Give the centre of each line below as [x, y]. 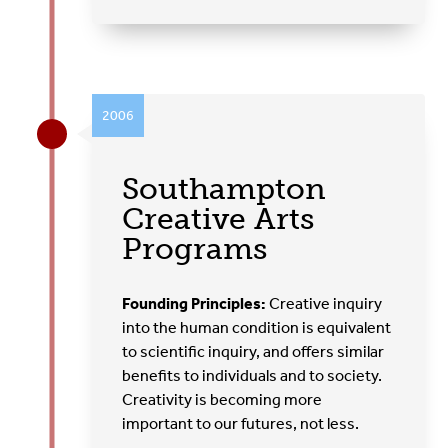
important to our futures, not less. [241, 423]
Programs [195, 248]
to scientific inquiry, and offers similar [253, 351]
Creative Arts [218, 218]
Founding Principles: [196, 303]
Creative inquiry [326, 303]
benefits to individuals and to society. [252, 375]
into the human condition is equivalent [257, 327]
